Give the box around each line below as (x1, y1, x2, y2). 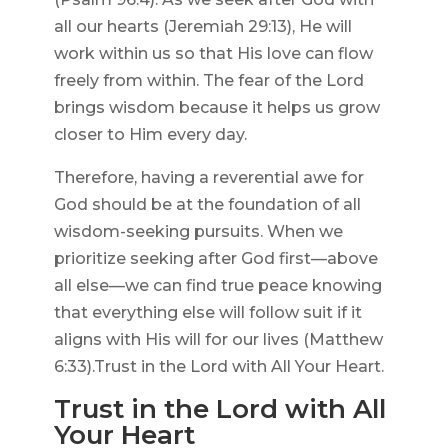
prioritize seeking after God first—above (53, 249, 378, 269)
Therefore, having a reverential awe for (53, 168, 364, 188)
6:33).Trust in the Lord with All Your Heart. (53, 357, 384, 377)
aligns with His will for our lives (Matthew (53, 330, 383, 350)
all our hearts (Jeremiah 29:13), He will (53, 17, 352, 37)
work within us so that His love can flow (53, 44, 373, 64)
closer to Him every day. (53, 125, 247, 145)
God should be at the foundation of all (53, 195, 361, 215)
